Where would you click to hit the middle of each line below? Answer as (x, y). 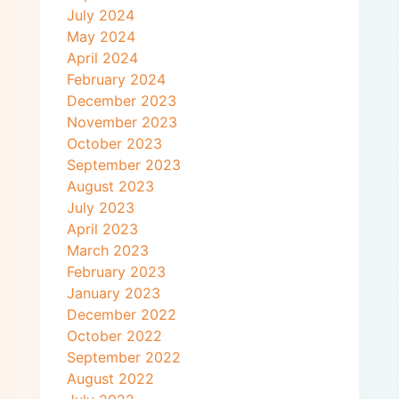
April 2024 (102, 57)
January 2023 (113, 293)
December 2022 (121, 314)
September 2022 (123, 357)
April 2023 (102, 228)
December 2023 (121, 100)
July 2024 (100, 15)
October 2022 (114, 335)
